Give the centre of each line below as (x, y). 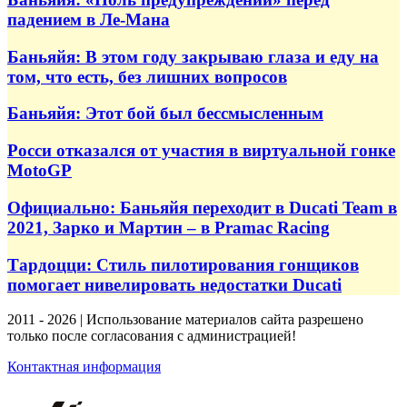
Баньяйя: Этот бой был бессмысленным (165, 114)
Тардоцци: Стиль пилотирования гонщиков (183, 264)
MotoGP (40, 171)
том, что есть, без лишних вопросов (147, 76)
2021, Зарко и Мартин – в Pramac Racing (169, 227)
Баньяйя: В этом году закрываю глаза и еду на (193, 56)
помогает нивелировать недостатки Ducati (174, 284)
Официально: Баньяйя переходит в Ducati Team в (202, 207)
